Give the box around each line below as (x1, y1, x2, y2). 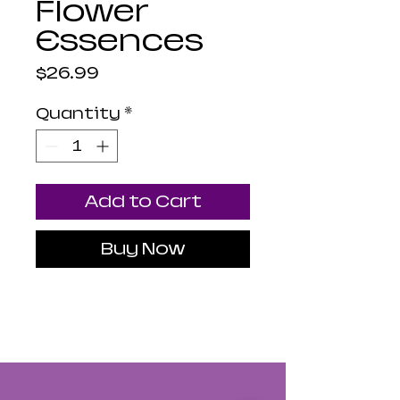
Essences (36, 24, 204, 58)
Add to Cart (84, 192, 202, 212)
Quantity (36, 105, 121, 123)
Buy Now (100, 239, 186, 259)
